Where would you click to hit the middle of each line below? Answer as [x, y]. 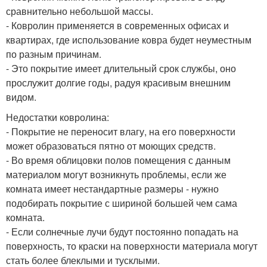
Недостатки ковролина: [58, 117]
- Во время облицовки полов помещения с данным [118, 160]
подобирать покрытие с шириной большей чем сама [122, 203]
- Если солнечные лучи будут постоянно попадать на [122, 231]
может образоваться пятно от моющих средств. [111, 145]
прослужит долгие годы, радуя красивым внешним [118, 82]
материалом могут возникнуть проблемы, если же [116, 174]
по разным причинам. [54, 54]
